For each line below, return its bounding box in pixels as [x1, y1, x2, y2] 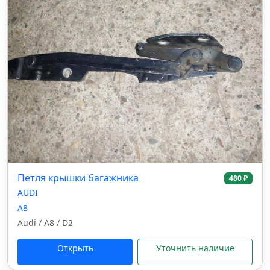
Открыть [57, 242, 93, 254]
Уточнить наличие [155, 242, 234, 254]
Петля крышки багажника [17, 171, 139, 184]
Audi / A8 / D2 [17, 217, 73, 228]
